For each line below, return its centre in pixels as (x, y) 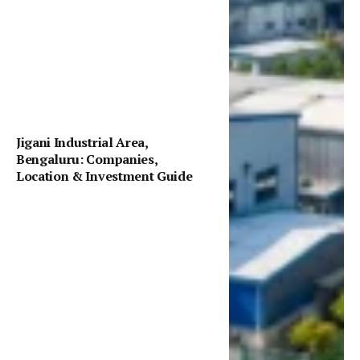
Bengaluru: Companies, (87, 160)
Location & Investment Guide (104, 176)
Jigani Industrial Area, (82, 143)
